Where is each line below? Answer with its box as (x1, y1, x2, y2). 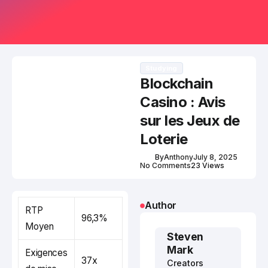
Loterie (140, 130, 188, 148)
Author (145, 199, 177, 212)
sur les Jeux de (140, 112, 240, 130)
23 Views (191, 161, 224, 170)
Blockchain (140, 75, 214, 93)
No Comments (140, 161, 191, 170)
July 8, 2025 (193, 153, 237, 162)
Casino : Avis (140, 93, 226, 111)
